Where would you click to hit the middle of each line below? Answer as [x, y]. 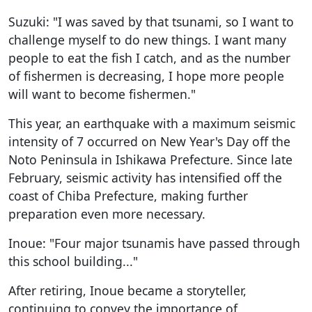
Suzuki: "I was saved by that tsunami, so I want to [151, 21]
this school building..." [73, 261]
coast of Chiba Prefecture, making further [128, 195]
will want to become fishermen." [102, 94]
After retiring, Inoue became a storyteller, [127, 290]
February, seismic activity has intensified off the [145, 177]
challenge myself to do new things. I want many [147, 39]
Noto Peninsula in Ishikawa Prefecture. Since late [150, 159]
